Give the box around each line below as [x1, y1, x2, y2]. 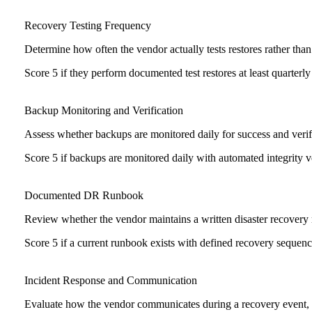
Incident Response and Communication [24, 274, 197, 287]
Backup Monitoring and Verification [24, 104, 183, 117]
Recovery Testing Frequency [24, 19, 151, 32]
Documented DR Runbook [24, 189, 143, 202]
